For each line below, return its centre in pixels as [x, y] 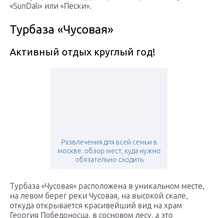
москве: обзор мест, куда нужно [109, 151]
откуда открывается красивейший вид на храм [96, 206]
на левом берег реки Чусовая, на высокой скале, [99, 196]
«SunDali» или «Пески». [51, 6]
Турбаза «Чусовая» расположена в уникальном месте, [107, 186]
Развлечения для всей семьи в [109, 142]
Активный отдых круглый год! [82, 52]
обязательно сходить [109, 160]
